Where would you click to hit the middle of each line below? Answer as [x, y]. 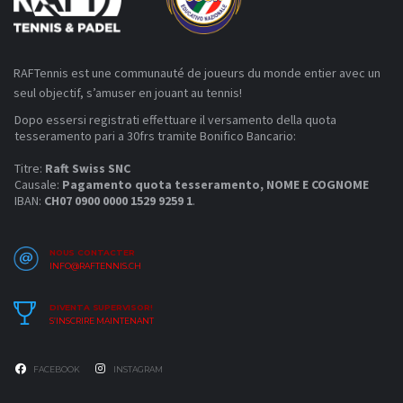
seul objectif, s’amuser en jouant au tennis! [128, 93]
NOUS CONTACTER [92, 253]
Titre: [30, 169]
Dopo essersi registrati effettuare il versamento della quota [175, 120]
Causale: [38, 185]
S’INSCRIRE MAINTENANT [102, 321]
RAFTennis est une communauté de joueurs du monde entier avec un [197, 73]
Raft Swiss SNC [88, 169]
